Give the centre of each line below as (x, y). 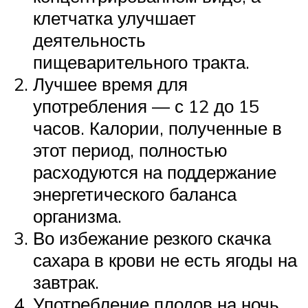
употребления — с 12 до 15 (146, 106)
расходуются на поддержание (155, 172)
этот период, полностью (130, 150)
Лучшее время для (110, 84)
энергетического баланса (135, 194)
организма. (77, 216)
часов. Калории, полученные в (157, 128)
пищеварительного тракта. (141, 62)
